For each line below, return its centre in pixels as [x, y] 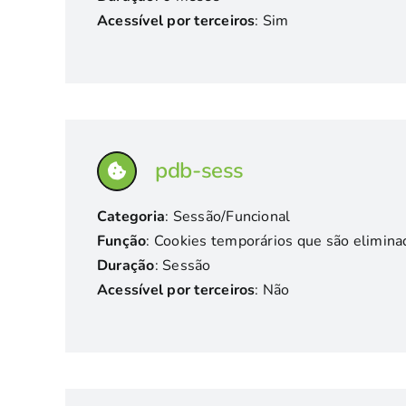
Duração [126, 266]
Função [121, 241]
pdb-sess [199, 170]
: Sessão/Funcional [228, 217]
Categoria [131, 217]
